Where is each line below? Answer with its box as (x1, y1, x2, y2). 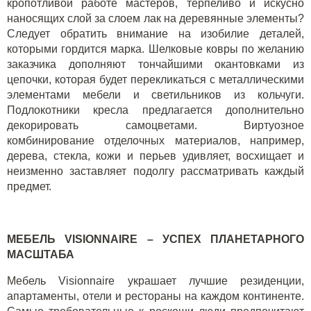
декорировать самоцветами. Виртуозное (7, 119, 304, 132)
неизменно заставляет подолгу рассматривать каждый (7, 165, 304, 178)
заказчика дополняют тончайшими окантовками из (7, 58, 304, 71)
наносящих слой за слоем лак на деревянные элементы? (7, 12, 304, 25)
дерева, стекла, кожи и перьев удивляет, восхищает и (7, 150, 304, 162)
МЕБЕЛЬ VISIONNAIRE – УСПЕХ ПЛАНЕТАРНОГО (7, 233, 304, 246)
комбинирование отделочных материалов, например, (7, 135, 304, 147)
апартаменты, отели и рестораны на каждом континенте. (7, 290, 304, 303)
